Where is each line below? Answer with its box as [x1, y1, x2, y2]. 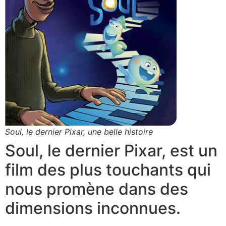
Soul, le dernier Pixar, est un [5, 141, 217, 161]
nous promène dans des [5, 179, 188, 199]
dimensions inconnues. [5, 198, 181, 218]
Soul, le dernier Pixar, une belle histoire [5, 127, 153, 137]
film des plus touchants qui [5, 160, 211, 180]
